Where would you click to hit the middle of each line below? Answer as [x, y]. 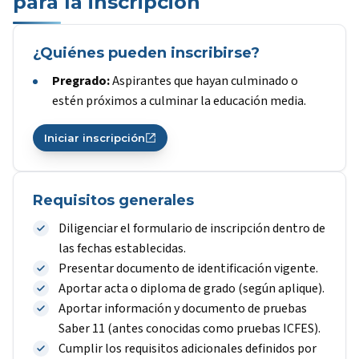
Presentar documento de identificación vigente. [188, 268]
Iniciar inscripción [95, 138]
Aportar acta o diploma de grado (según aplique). [192, 288]
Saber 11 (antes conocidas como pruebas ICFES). [190, 329]
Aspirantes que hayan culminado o [204, 81]
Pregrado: [81, 81]
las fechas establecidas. [122, 248]
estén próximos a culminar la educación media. [179, 101]
